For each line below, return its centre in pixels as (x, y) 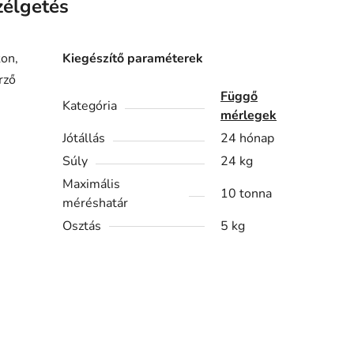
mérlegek (249, 116)
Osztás (82, 226)
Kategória (90, 106)
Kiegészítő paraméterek (133, 59)
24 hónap (248, 139)
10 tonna (247, 194)
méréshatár (96, 203)
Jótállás (84, 139)
